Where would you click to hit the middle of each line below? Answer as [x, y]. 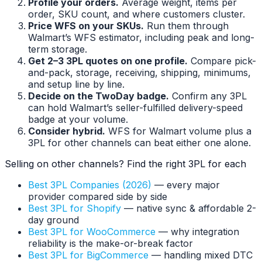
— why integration [199, 232]
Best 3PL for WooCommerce [92, 232]
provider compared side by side [98, 197]
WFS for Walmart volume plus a [178, 131]
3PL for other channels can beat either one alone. [139, 143]
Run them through [186, 26]
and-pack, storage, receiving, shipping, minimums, [139, 73]
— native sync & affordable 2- [190, 208]
